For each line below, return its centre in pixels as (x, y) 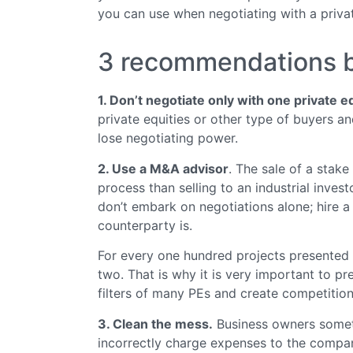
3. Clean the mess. (155, 323)
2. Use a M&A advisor (163, 168)
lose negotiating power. (168, 138)
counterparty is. (145, 225)
